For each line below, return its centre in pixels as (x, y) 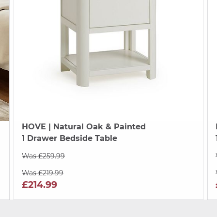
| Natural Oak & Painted (96, 126)
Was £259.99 (43, 156)
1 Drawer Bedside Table (69, 138)
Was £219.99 (42, 173)
